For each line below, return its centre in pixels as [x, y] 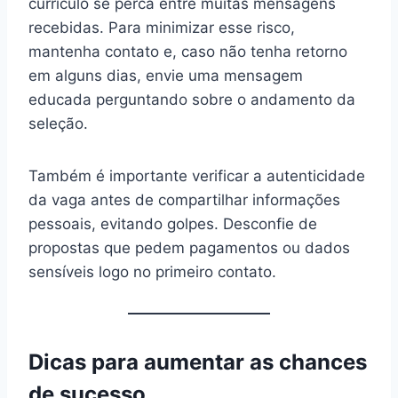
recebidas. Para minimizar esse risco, [162, 27]
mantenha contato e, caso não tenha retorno [188, 51]
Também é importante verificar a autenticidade [197, 175]
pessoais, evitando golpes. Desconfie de [173, 223]
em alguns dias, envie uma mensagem [166, 75]
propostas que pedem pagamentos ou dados [189, 247]
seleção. [58, 123]
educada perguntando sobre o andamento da [192, 99]
